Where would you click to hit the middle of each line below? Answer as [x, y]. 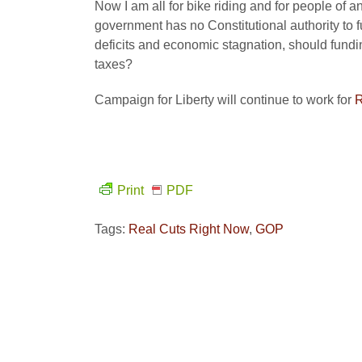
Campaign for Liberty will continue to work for [225, 100]
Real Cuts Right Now [189, 229]
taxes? [114, 64]
